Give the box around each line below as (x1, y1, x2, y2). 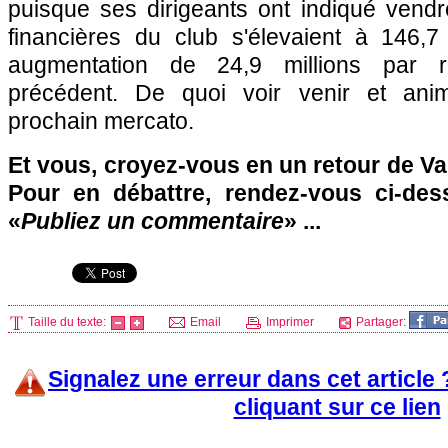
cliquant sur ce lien (233, 394, 441, 420)
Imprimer (263, 315, 314, 329)
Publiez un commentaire (21, 208, 284, 234)
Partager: (353, 315, 409, 329)
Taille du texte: (25, 315, 109, 329)
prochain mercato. (8, 108, 194, 134)
